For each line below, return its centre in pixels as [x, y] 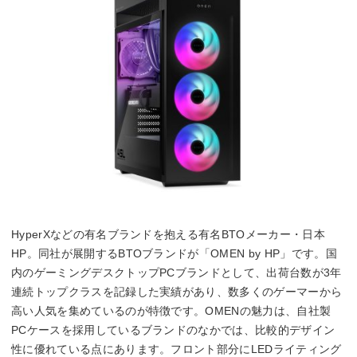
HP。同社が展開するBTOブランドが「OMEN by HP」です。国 [174, 253]
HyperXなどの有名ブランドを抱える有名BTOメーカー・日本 [168, 234]
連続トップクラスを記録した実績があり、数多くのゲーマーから [177, 291]
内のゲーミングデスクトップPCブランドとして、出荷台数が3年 [177, 272]
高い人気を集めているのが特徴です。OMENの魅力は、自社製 [171, 310]
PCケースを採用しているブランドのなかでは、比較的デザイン [173, 330]
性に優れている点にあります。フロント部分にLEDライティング [177, 349]
